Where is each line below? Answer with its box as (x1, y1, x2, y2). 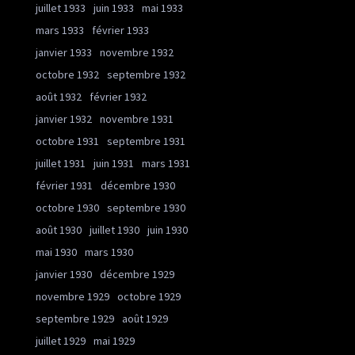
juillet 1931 (36, 156, 86, 170)
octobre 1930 (36, 200, 99, 215)
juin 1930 (147, 223, 188, 237)
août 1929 (122, 311, 168, 326)
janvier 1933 (36, 45, 92, 59)
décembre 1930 (101, 178, 175, 193)
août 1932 (36, 90, 82, 104)
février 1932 (90, 90, 147, 104)
